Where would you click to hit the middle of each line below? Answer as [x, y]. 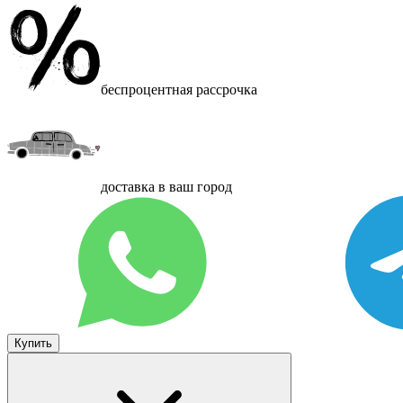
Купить [33, 343]
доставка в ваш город [166, 186]
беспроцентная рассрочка [179, 89]
